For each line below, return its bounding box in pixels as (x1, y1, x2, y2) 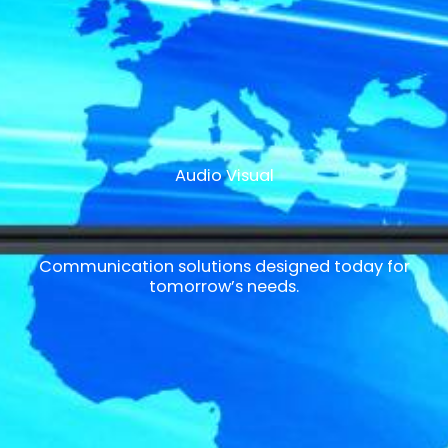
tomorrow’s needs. (149, 274, 299, 298)
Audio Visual (174, 163, 274, 187)
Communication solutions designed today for (38, 254, 410, 278)
